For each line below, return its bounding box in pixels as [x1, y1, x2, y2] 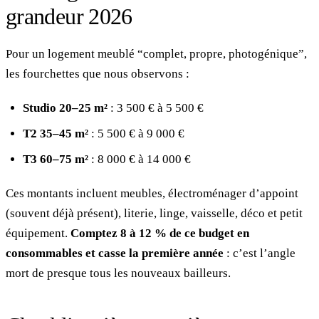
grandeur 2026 [6, 3, 132, 29]
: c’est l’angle [224, 246, 296, 260]
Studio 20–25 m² [23, 100, 108, 115]
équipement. [6, 226, 70, 240]
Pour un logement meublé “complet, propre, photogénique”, [6, 46, 307, 61]
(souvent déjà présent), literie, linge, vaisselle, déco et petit [6, 206, 303, 220]
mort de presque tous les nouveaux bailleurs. [6, 266, 231, 280]
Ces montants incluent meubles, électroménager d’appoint [6, 186, 298, 200]
